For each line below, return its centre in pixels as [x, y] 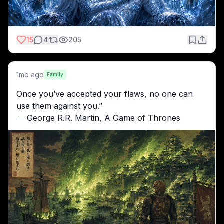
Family [55, 75]
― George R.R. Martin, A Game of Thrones [98, 118]
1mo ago [30, 74]
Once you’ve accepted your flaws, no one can [105, 94]
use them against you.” [59, 106]
